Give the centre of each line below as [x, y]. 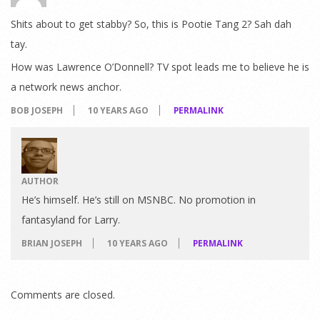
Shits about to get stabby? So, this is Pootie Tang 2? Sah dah [151, 24]
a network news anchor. [66, 86]
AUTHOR [40, 181]
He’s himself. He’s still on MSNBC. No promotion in [139, 200]
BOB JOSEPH [37, 111]
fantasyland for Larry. [71, 220]
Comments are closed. [63, 295]
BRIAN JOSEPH [52, 244]
